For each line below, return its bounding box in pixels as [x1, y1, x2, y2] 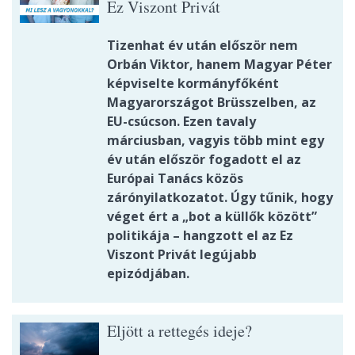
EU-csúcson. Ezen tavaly [107, 113, 256, 131]
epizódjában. [107, 265, 189, 283]
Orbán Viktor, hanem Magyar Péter [107, 55, 332, 74]
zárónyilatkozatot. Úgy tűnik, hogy [107, 189, 333, 207]
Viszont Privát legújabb [107, 246, 257, 264]
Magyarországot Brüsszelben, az [107, 94, 316, 112]
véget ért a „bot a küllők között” [107, 208, 317, 226]
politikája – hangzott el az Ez [107, 227, 293, 245]
